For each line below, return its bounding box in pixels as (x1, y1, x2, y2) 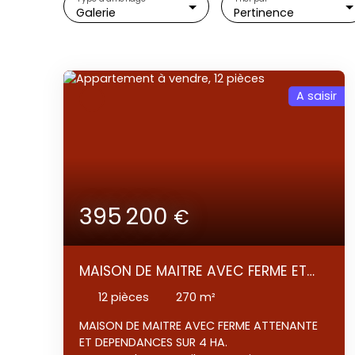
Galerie (76, 4, 116, 21)
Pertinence (233, 4, 294, 21)
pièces (111, 289, 149, 306)
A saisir (296, 87, 337, 104)
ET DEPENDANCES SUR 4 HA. (79, 334, 231, 350)
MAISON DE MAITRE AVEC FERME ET (79, 261, 307, 281)
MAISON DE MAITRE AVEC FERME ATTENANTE (79, 317, 318, 334)
